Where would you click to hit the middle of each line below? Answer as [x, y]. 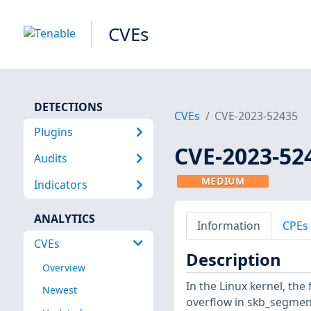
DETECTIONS [68, 107]
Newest [59, 290]
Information [228, 225]
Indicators [60, 185]
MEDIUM [223, 181]
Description [233, 260]
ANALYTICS [64, 218]
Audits [50, 158]
